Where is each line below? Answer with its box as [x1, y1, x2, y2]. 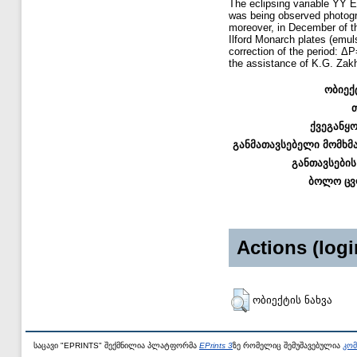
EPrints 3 [199, 340, 233, 350]
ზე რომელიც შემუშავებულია [233, 340, 343, 350]
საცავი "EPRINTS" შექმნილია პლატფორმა [33, 340, 199, 350]
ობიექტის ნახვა [253, 293, 332, 306]
